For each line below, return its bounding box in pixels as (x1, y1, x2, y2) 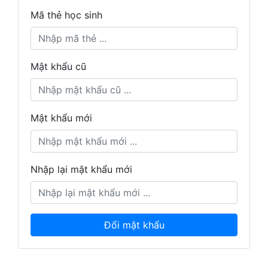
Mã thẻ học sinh (31, 9, 102, 21)
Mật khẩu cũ (31, 60, 86, 72)
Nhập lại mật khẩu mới (31, 163, 132, 175)
